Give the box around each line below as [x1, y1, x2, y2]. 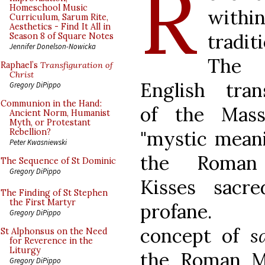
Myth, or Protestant [9, 117, 91, 128]
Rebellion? [9, 127, 51, 137]
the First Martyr [9, 197, 76, 208]
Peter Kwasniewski [9, 137, 67, 147]
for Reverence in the [9, 235, 93, 246]
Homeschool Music [9, 2, 88, 13]
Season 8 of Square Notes [9, 31, 114, 41]
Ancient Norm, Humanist [9, 108, 110, 118]
